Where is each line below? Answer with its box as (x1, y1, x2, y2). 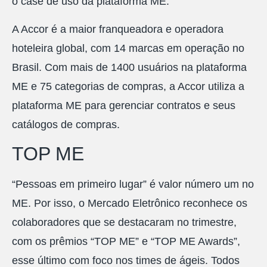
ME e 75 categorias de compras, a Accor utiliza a (12, 80, 244, 92)
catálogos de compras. (12, 118, 120, 131)
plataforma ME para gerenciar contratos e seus (12, 99, 235, 111)
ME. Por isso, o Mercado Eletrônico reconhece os (12, 197, 247, 210)
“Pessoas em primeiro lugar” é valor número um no (12, 178, 254, 191)
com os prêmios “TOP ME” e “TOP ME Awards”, (12, 235, 240, 248)
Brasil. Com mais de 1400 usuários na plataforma (12, 61, 247, 73)
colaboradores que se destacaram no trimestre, (12, 216, 237, 229)
